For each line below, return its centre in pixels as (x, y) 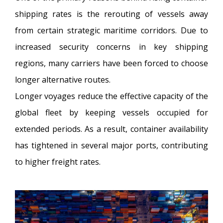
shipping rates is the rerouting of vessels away (111, 14)
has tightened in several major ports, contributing (111, 146)
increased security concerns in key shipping (111, 47)
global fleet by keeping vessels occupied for (111, 113)
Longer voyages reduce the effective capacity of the (111, 96)
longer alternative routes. (63, 80)
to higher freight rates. (58, 162)
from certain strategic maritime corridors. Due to (111, 31)
